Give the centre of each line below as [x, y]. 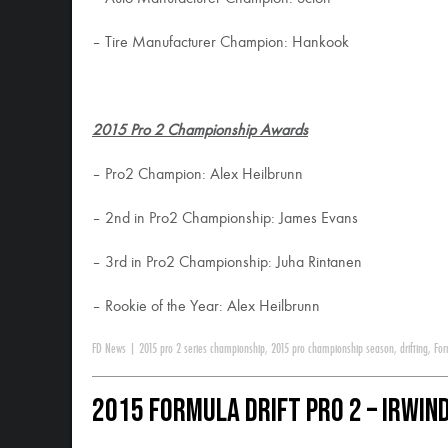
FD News [109, 349]
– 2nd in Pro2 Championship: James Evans [225, 219]
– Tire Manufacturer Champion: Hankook [220, 43]
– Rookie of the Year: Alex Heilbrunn [206, 307]
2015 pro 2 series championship [202, 349]
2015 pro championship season [332, 349]
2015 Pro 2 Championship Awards [200, 131]
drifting [414, 349]
